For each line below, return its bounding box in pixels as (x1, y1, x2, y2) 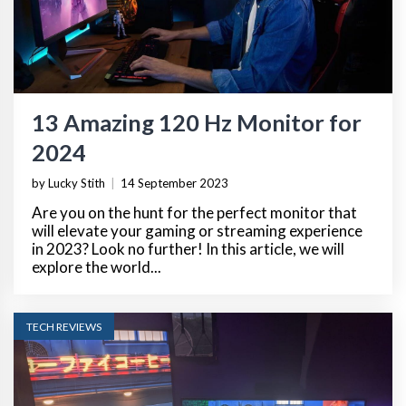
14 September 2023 (121, 175, 228, 190)
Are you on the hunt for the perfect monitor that (32, 202, 357, 222)
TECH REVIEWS (26, 319, 101, 333)
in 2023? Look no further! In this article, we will (32, 238, 344, 258)
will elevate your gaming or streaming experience (32, 220, 362, 240)
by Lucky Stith (32, 175, 105, 190)
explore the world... (32, 256, 161, 276)
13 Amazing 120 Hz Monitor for (32, 108, 362, 136)
